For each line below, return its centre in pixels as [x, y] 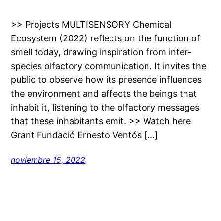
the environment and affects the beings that [104, 93]
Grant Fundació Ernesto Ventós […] [85, 135]
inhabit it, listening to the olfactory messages [105, 107]
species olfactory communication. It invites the [109, 66]
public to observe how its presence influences [107, 79]
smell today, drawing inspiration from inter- [101, 52]
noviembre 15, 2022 [48, 160]
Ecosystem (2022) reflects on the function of [106, 38]
